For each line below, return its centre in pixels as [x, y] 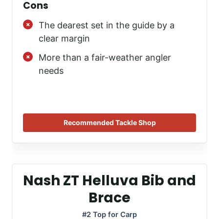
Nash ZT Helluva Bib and [109, 181]
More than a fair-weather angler [105, 57]
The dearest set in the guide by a [107, 25]
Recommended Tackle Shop [109, 123]
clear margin [64, 38]
